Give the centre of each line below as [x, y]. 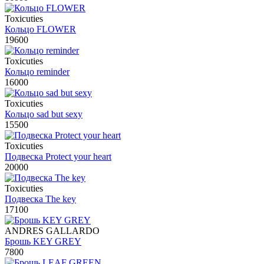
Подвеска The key [40, 199]
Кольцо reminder [37, 72]
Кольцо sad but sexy [44, 114]
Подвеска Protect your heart [58, 157]
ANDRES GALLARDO [52, 231]
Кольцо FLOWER [40, 29]
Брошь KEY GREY [43, 242]
